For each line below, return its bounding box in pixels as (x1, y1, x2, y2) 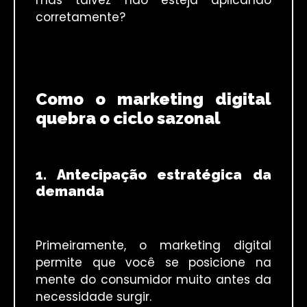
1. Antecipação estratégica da (36, 166, 271, 183)
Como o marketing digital (36, 89, 271, 110)
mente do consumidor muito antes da (36, 271, 271, 288)
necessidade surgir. (36, 288, 151, 306)
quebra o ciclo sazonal (36, 108, 221, 129)
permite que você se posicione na (36, 254, 271, 271)
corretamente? (36, 9, 125, 26)
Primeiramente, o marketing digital (36, 237, 271, 254)
